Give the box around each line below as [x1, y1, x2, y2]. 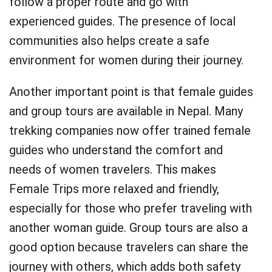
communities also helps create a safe [9, 33, 209, 48]
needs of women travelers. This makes [9, 162, 216, 177]
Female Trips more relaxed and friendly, [9, 182, 219, 196]
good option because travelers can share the [9, 240, 248, 254]
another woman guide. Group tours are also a [9, 220, 248, 235]
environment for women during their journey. [9, 53, 243, 67]
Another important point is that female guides [9, 84, 253, 99]
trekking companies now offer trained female [9, 123, 251, 138]
